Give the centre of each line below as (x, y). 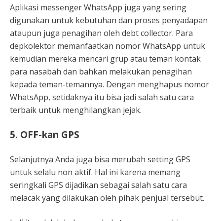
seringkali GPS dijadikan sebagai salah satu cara (98, 185)
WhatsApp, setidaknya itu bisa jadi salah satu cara (102, 97)
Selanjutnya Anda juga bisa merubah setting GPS (100, 159)
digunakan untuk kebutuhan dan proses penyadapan (109, 20)
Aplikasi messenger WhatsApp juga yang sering (98, 7)
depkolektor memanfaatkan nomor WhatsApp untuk (108, 46)
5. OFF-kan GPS (45, 134)
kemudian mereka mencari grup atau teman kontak (105, 58)
